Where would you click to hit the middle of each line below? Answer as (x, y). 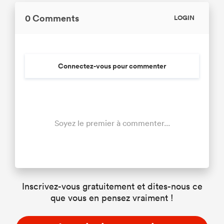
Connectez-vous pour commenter (112, 66)
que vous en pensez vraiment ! (112, 197)
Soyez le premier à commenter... (112, 123)
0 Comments (52, 18)
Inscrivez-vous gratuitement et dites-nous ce (112, 186)
